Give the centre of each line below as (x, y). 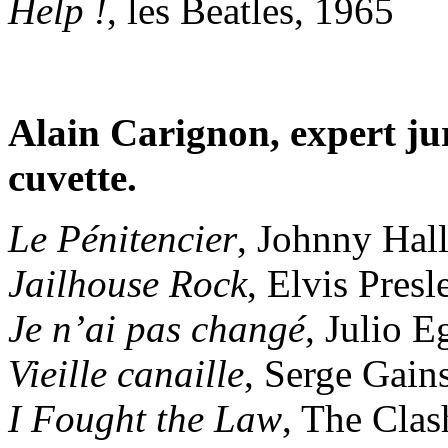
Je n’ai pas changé (156, 328)
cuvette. (72, 177)
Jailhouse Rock (127, 283)
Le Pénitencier (122, 238)
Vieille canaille (126, 373)
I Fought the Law (145, 418)
